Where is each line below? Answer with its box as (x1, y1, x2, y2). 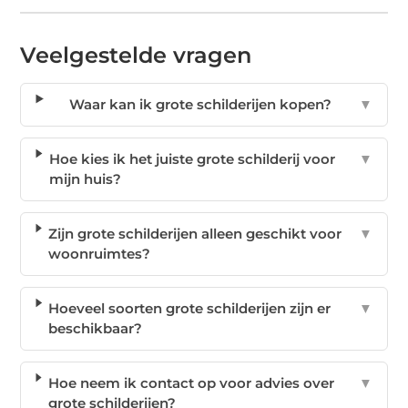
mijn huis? (48, 169, 121, 188)
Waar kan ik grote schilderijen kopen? (69, 95, 332, 113)
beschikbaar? (48, 319, 143, 337)
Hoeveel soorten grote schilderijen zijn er (48, 299, 331, 317)
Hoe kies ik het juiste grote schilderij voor (48, 149, 335, 168)
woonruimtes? (47, 244, 150, 262)
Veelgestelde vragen (20, 41, 252, 68)
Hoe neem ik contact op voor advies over (47, 373, 334, 392)
